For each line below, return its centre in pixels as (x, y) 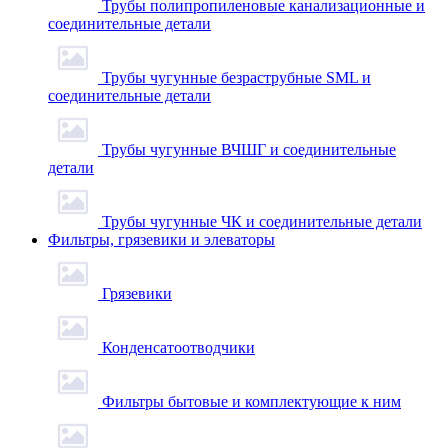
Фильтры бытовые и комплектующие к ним (251, 401)
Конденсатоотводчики (178, 347)
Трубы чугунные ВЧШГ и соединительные (249, 149)
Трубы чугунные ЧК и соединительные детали (262, 221)
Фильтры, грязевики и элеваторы (161, 239)
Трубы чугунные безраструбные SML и (236, 77)
